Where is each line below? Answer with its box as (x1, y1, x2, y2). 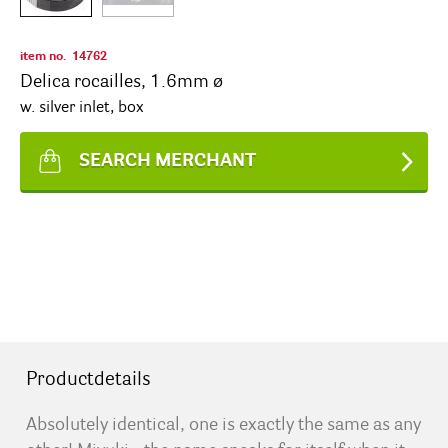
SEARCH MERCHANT (79, 152, 256, 171)
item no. (20, 51, 67, 63)
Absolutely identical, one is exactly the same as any (25, 416, 421, 434)
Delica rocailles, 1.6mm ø (20, 73, 223, 91)
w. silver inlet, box (20, 100, 144, 116)
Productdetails (25, 369, 151, 390)
